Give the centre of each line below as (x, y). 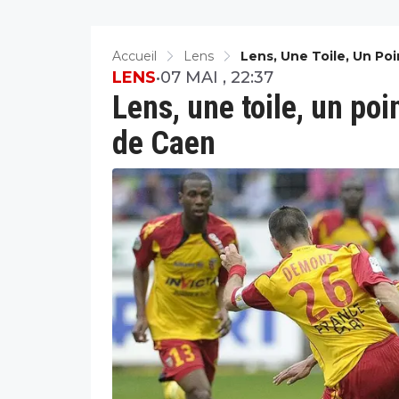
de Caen (164, 143)
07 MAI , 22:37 (217, 77)
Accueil (134, 56)
